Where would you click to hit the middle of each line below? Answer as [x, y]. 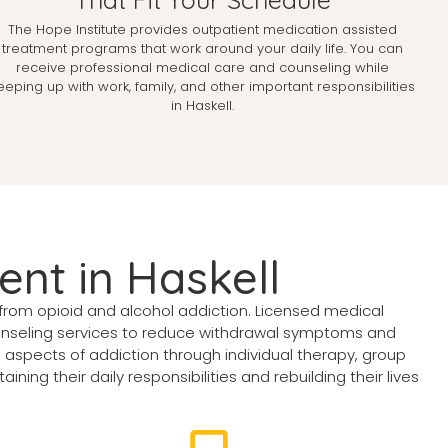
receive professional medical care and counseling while [203, 67]
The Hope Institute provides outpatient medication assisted [203, 29]
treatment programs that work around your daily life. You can [203, 48]
